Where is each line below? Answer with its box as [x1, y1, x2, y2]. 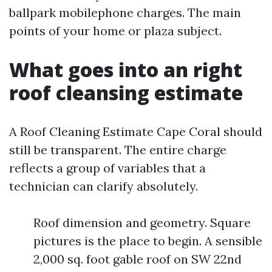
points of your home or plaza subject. [9, 23, 222, 38]
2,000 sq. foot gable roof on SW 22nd [33, 251, 242, 267]
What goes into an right [9, 56, 242, 83]
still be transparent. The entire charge [9, 142, 226, 157]
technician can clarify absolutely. [9, 178, 198, 194]
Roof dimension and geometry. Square [33, 215, 251, 230]
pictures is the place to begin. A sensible [33, 233, 262, 248]
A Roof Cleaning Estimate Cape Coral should [9, 124, 262, 139]
